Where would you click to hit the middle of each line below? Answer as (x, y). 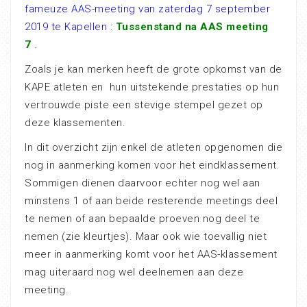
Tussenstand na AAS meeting (192, 27)
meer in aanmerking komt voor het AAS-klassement (151, 255)
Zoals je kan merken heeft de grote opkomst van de (153, 70)
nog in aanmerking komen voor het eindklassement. (152, 165)
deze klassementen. (75, 123)
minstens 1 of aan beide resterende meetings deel (151, 201)
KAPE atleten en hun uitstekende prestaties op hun (152, 87)
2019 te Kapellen (66, 27)
